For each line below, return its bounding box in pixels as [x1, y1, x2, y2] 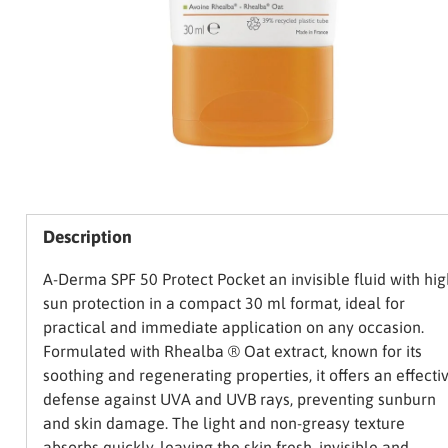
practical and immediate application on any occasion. [42, 318, 424, 337]
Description [42, 226, 132, 247]
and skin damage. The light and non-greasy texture [42, 414, 405, 433]
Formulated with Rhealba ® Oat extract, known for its [42, 342, 422, 361]
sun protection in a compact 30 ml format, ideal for [42, 294, 405, 313]
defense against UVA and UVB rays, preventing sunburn [42, 390, 436, 409]
